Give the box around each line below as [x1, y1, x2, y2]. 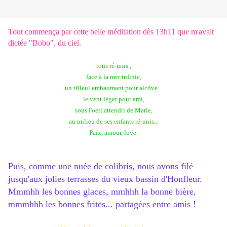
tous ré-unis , [96, 62, 131, 70]
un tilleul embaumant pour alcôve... [65, 84, 162, 92]
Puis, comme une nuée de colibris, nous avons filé [8, 161, 193, 172]
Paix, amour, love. [89, 129, 138, 137]
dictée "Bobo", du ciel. [8, 39, 81, 48]
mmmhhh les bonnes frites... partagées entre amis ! [8, 199, 196, 210]
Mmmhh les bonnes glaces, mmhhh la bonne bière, [8, 186, 196, 197]
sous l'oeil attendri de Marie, [74, 106, 153, 115]
